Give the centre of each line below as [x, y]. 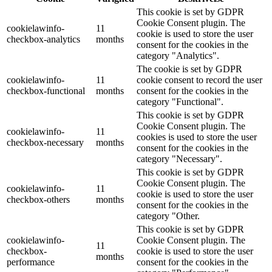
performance [31, 262]
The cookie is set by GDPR [189, 69]
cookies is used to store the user [197, 137]
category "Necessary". [179, 158]
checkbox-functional [46, 90]
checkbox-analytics [43, 39]
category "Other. [168, 216]
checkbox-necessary [45, 142]
